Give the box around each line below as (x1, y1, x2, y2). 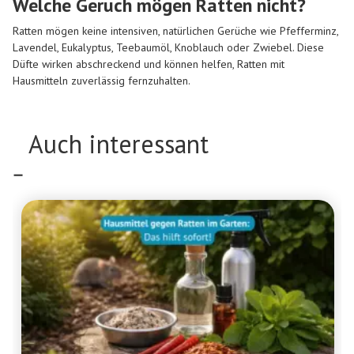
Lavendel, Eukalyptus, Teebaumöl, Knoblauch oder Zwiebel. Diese (13, 40, 324, 55)
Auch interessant (28, 126, 209, 160)
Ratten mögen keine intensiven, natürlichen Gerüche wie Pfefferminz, (13, 23, 338, 38)
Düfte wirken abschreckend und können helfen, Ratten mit (13, 56, 284, 71)
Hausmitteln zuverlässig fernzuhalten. (13, 73, 190, 88)
